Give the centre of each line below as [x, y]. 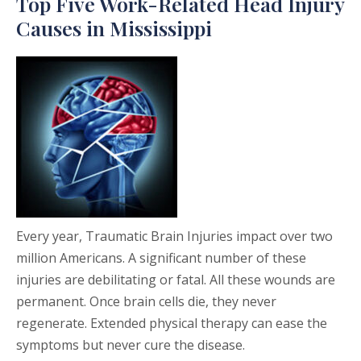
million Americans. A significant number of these [161, 258]
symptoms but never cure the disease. [131, 345]
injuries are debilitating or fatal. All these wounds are [176, 280]
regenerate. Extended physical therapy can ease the [172, 324]
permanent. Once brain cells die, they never [146, 302]
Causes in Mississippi [114, 28]
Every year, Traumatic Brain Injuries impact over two [174, 237]
